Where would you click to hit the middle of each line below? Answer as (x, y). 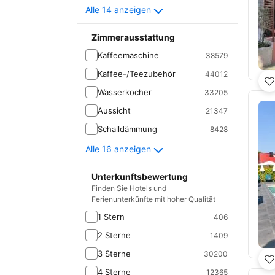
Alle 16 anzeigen (118, 149)
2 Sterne (114, 235)
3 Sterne (114, 254)
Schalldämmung (127, 129)
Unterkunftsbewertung (140, 176)
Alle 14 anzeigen (118, 10)
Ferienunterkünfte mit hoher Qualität (153, 199)
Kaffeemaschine (128, 55)
